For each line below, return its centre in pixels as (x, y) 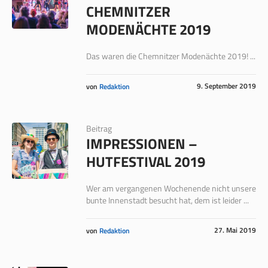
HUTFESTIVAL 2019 (145, 162)
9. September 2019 (226, 86)
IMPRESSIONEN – (141, 144)
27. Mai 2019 (235, 230)
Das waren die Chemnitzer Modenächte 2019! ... (170, 56)
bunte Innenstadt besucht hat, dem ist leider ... (167, 200)
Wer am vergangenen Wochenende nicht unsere (171, 188)
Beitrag (99, 128)
